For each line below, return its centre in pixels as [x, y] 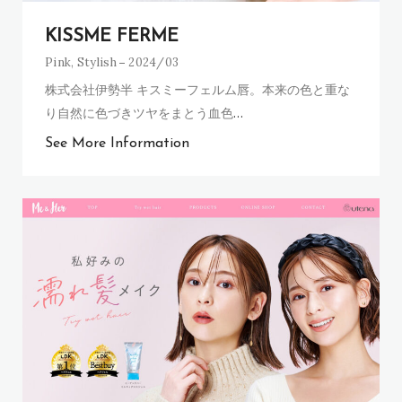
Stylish [96, 62]
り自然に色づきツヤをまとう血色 [139, 112]
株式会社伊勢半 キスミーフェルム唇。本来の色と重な [197, 89]
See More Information [117, 143]
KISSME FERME [112, 36]
